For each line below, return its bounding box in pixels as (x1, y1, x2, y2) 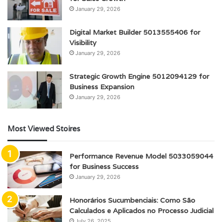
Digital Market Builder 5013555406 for (69, 28, 200, 37)
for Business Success (69, 162, 139, 171)
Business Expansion (69, 82, 134, 91)
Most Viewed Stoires (7, 124, 80, 133)
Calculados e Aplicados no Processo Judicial (69, 206, 214, 215)
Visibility (69, 38, 96, 47)
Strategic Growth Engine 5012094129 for (69, 72, 209, 81)
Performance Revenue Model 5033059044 (69, 152, 213, 161)
